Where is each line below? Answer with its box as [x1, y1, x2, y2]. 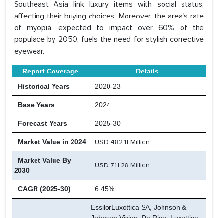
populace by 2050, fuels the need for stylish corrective [14, 35, 204, 45]
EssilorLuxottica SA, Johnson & [91, 203, 186, 212]
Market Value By [14, 156, 71, 164]
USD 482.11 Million [95, 138, 150, 146]
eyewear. [14, 46, 44, 56]
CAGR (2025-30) [14, 185, 71, 193]
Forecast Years [14, 119, 67, 127]
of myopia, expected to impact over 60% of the [14, 23, 204, 33]
